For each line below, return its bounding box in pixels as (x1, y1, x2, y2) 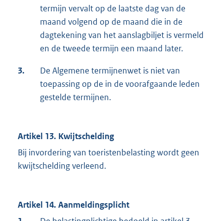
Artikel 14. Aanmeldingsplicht (18, 199, 129, 211)
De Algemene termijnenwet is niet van (40, 65, 180, 76)
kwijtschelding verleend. (18, 160, 106, 172)
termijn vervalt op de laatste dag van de (40, 3, 185, 14)
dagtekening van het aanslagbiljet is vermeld (40, 30, 204, 41)
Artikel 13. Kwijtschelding (18, 131, 114, 142)
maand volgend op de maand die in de (40, 16, 183, 28)
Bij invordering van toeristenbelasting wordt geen (18, 147, 199, 158)
